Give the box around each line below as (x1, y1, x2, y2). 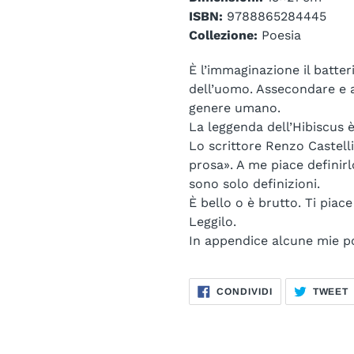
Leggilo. (189, 213, 236, 229)
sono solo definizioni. (189, 175, 320, 191)
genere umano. (189, 100, 281, 115)
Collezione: (189, 28, 258, 43)
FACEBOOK (271, 302, 332, 314)
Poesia (258, 28, 301, 43)
